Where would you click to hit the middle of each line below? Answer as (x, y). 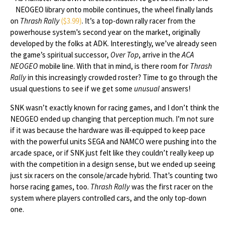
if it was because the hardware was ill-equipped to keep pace (108, 130)
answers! (175, 89)
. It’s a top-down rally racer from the (139, 21)
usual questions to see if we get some (72, 89)
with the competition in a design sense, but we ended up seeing (113, 164)
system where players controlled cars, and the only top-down (108, 198)
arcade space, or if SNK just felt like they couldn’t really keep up (112, 153)
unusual (147, 89)
